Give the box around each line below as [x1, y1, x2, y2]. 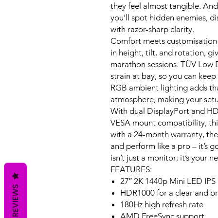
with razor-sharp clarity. [110, 24, 194, 34]
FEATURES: [110, 164, 152, 174]
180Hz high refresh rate [120, 200, 203, 209]
